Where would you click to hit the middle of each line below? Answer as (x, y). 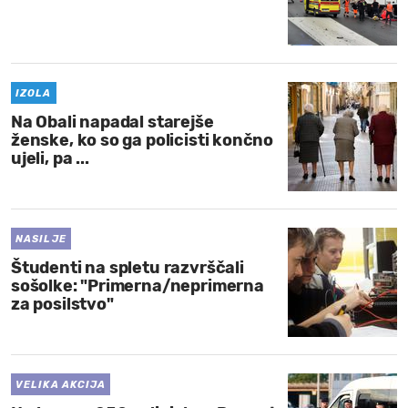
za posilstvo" (62, 304)
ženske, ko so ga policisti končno (143, 140)
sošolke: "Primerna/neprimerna (138, 286)
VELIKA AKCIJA (61, 385)
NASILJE (41, 239)
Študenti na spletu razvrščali (127, 268)
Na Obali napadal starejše (112, 122)
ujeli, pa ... (50, 158)
